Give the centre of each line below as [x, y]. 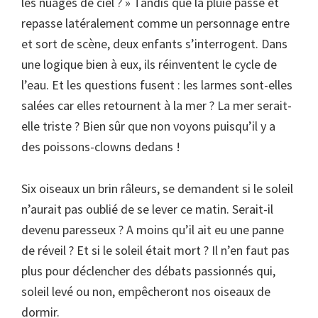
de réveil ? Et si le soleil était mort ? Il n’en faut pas [155, 250]
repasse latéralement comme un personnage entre [155, 23]
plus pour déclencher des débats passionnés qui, [148, 271]
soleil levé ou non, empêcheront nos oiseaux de [146, 291]
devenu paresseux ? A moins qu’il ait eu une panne [153, 230]
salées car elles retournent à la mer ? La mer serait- [157, 105]
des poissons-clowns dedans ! [101, 147]
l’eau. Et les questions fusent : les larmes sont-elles [157, 85]
